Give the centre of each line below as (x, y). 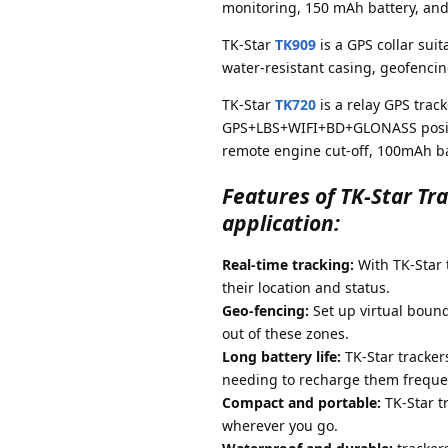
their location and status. (306, 288)
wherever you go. (280, 426)
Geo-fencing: (265, 311)
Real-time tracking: (288, 265)
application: (281, 223)
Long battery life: (281, 357)
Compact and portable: (301, 403)
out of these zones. (285, 334)
